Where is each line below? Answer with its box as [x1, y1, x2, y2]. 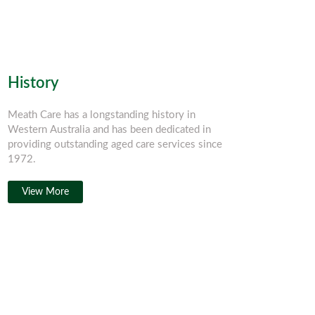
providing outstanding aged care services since [8, 139, 222, 150]
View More [22, 187, 69, 197]
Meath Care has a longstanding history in [8, 110, 195, 120]
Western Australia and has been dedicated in [8, 124, 211, 135]
